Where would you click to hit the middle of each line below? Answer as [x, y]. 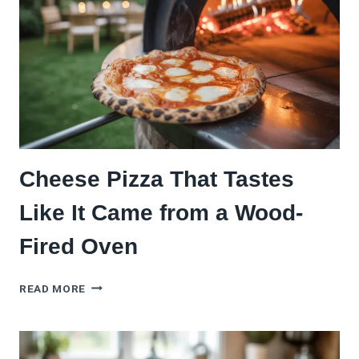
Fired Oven [79, 246]
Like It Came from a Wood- [161, 212]
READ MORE [53, 288]
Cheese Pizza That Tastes [157, 179]
